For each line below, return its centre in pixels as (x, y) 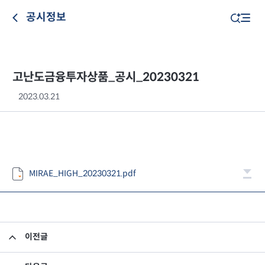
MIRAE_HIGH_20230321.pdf (83, 174)
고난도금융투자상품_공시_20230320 (126, 237)
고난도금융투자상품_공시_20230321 (106, 77)
